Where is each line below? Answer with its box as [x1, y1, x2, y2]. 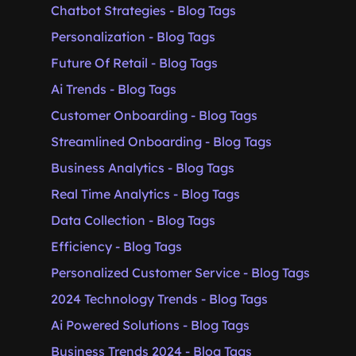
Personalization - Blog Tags [51, 29, 215, 44]
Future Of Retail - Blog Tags [51, 55, 218, 71]
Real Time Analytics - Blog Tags [51, 186, 240, 202]
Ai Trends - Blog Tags [51, 81, 176, 97]
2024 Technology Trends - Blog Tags [51, 291, 268, 307]
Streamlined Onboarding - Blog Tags [51, 133, 272, 149]
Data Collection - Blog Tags [51, 212, 215, 228]
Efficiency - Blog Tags [51, 238, 182, 254]
